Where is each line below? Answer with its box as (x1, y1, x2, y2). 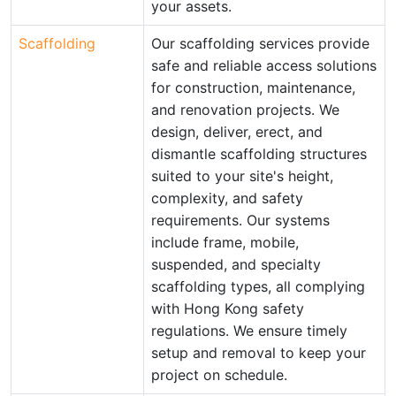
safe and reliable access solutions (151, 57, 377, 74)
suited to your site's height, (151, 167, 333, 185)
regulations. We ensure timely (151, 322, 347, 339)
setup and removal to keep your (151, 344, 366, 362)
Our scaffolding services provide (151, 34, 369, 52)
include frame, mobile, (151, 233, 299, 251)
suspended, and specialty (151, 255, 321, 273)
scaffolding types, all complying (151, 278, 365, 295)
